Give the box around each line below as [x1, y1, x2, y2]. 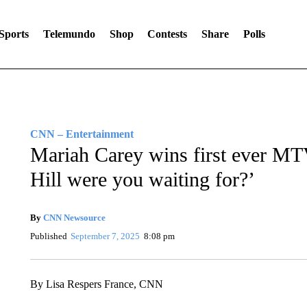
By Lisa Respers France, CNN [29, 278, 163, 290]
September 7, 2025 [71, 231, 140, 241]
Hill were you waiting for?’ [29, 168, 255, 191]
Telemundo [42, 28, 95, 40]
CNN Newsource [42, 212, 106, 223]
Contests [147, 28, 188, 40]
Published [29, 231, 67, 241]
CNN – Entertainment [29, 128, 134, 140]
